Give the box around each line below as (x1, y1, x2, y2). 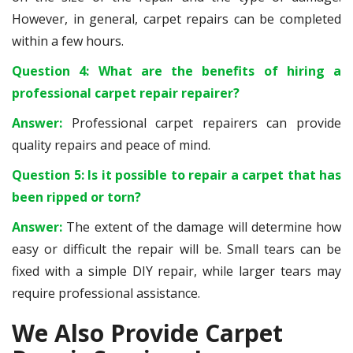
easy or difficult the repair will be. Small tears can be (12, 240, 341, 258)
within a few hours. (12, 32, 124, 50)
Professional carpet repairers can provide (71, 114, 342, 132)
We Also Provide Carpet (12, 317, 283, 349)
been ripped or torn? (12, 188, 141, 206)
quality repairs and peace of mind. (12, 136, 210, 154)
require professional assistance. (12, 284, 200, 302)
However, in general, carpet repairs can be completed (12, 10, 341, 28)
